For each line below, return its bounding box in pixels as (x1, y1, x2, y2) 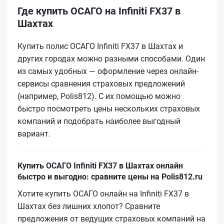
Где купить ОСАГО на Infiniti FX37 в (17, 4, 180, 17)
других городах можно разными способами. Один (17, 53, 205, 63)
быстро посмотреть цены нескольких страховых (17, 103, 200, 113)
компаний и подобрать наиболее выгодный (17, 116, 180, 126)
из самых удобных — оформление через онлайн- (17, 66, 198, 76)
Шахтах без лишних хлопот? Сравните (17, 201, 160, 211)
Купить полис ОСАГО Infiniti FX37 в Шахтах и (17, 41, 183, 51)
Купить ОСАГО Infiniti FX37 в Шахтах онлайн (17, 160, 183, 170)
